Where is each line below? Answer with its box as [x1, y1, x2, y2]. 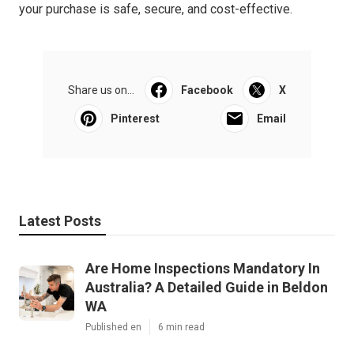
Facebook [180, 84, 233, 97]
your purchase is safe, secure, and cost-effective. [19, 2, 292, 17]
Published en [85, 322, 141, 333]
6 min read [158, 322, 205, 333]
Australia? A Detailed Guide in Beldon [85, 279, 328, 296]
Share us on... [68, 84, 134, 97]
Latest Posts [19, 213, 101, 230]
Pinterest [111, 112, 160, 126]
